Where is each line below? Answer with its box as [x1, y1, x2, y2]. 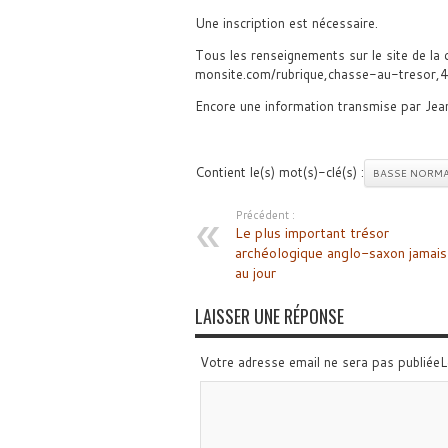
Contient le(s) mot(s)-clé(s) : [194, 163, 364, 181]
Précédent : [234, 207, 295, 223]
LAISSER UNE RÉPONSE [194, 303, 344, 329]
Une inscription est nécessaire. [194, 14, 378, 32]
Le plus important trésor [234, 223, 389, 243]
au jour [234, 263, 276, 283]
